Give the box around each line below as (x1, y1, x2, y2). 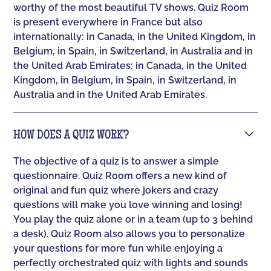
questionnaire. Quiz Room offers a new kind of (13, 170, 227, 182)
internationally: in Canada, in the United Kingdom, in (13, 31, 256, 43)
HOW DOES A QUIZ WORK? (13, 129, 129, 143)
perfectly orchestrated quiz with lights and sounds (13, 257, 249, 269)
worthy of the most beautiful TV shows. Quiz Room (13, 2, 249, 14)
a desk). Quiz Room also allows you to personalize (13, 228, 246, 240)
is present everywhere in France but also (13, 16, 203, 28)
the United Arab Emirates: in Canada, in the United (13, 60, 247, 72)
